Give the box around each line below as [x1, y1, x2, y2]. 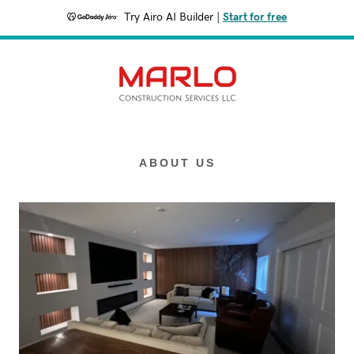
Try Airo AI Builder [124, 12, 213, 23]
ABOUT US [138, 156, 216, 169]
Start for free [223, 12, 287, 23]
